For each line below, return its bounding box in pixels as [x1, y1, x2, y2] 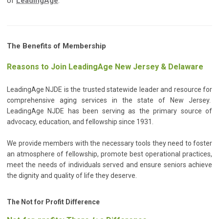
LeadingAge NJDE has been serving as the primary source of [7, 107, 212, 115]
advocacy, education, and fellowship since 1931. [7, 118, 155, 126]
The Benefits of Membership [7, 42, 106, 51]
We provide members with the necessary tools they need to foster [7, 139, 212, 148]
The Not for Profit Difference [7, 198, 100, 206]
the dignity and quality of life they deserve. [7, 172, 138, 180]
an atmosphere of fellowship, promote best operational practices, [7, 150, 212, 158]
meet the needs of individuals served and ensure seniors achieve [7, 161, 212, 169]
